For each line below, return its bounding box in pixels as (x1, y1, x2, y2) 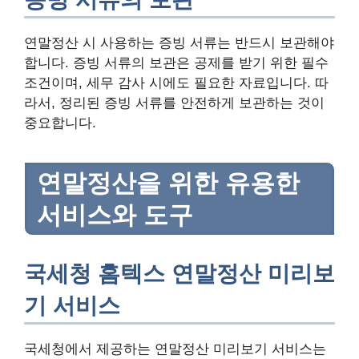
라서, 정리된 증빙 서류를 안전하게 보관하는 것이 (24, 95, 325, 111)
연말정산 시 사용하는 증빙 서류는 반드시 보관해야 (24, 35, 334, 51)
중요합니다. (24, 115, 96, 131)
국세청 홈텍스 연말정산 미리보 (24, 260, 335, 286)
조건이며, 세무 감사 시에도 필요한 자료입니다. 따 (24, 75, 329, 91)
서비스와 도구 (37, 200, 193, 228)
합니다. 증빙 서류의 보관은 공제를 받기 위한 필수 (24, 55, 329, 71)
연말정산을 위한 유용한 (37, 168, 300, 196)
